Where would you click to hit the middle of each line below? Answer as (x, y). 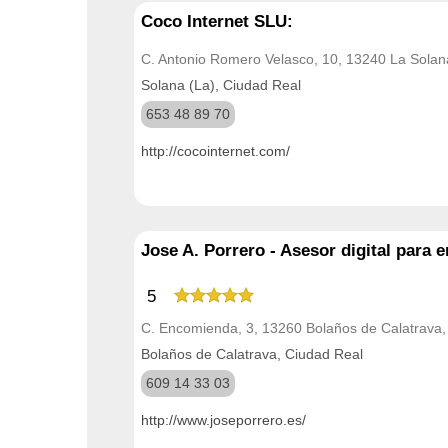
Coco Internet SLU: (217, 21)
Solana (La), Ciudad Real (221, 84)
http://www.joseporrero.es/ (223, 419)
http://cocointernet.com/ (215, 150)
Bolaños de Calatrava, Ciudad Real (252, 353)
